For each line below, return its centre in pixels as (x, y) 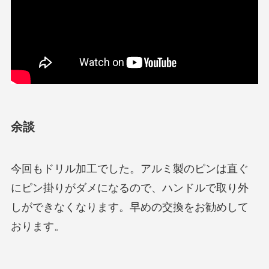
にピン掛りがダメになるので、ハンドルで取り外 (129, 188)
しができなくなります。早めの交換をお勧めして (129, 207)
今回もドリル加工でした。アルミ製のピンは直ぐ (129, 168)
